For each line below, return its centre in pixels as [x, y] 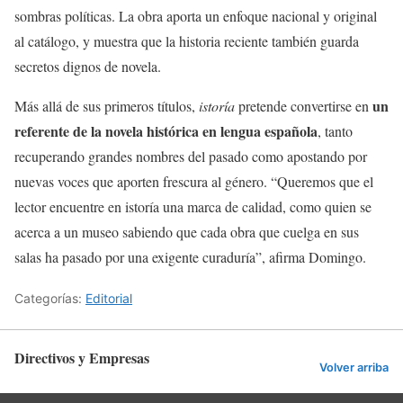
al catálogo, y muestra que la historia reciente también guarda [187, 41]
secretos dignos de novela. [88, 67]
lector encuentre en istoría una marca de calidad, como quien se [193, 207]
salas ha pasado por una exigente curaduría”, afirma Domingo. [190, 257]
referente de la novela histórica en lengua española [166, 131]
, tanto [335, 131]
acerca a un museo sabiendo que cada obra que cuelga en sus [187, 232]
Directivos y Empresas [82, 358]
